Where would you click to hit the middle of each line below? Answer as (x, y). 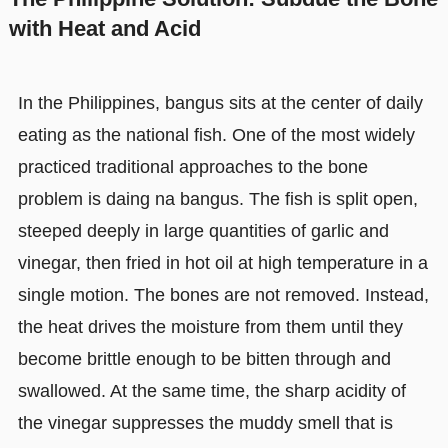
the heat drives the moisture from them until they (210, 327)
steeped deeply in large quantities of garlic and (203, 231)
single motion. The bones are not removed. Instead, (223, 295)
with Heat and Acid (104, 29)
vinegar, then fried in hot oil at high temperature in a (222, 263)
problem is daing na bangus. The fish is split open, (217, 199)
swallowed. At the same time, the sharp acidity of (211, 391)
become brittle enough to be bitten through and (204, 359)
